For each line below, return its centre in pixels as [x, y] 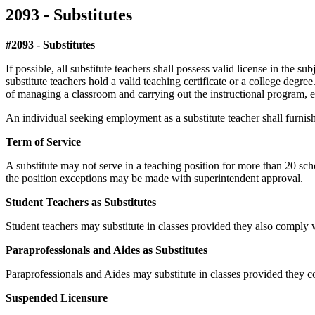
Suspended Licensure [57, 297]
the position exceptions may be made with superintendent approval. [154, 178]
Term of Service [43, 141]
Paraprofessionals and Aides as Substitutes [107, 250]
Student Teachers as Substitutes [81, 202]
